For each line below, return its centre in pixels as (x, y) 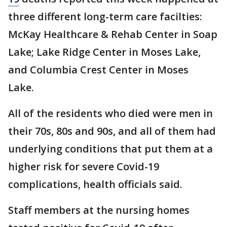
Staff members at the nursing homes (99, 210)
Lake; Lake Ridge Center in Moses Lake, (104, 52)
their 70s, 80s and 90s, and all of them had (112, 131)
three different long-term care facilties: (105, 16)
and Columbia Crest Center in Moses (98, 70)
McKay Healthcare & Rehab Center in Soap (113, 34)
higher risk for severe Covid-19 (84, 166)
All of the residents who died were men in (110, 113)
